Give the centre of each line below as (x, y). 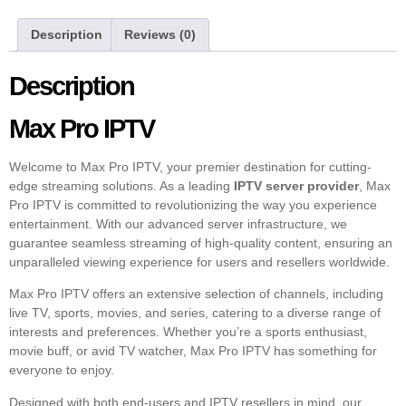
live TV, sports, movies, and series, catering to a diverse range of (195, 313)
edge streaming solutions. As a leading (121, 185)
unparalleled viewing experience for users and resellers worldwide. (199, 261)
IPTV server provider (296, 185)
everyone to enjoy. (62, 370)
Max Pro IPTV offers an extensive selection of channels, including (196, 294)
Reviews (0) (160, 35)
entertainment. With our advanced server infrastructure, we (178, 223)
